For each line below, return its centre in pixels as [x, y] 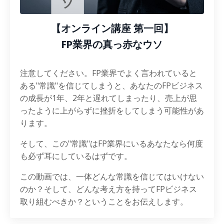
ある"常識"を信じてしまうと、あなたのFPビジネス [111, 85]
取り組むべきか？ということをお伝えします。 [104, 201]
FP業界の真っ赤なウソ [112, 44]
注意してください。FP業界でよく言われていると [108, 73]
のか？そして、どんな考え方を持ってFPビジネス [108, 189]
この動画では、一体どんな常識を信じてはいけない [112, 176]
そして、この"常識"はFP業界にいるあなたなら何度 [111, 143]
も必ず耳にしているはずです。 [76, 156]
